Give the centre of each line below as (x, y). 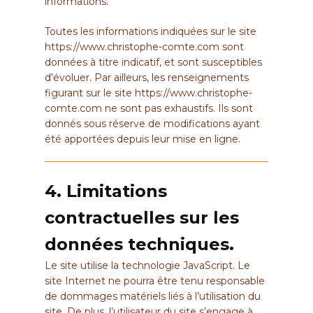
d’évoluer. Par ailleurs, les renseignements (147, 78)
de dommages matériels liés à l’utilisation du (153, 296)
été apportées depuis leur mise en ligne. (143, 139)
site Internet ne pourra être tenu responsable (155, 281)
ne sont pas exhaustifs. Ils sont (177, 109)
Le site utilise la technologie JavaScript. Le (147, 265)
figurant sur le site (90, 93)
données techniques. (139, 244)
